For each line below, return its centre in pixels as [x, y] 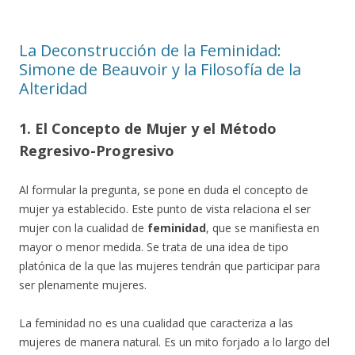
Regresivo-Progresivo [97, 151]
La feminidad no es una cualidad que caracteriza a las [156, 323]
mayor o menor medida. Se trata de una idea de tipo [154, 247]
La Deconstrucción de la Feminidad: [150, 50]
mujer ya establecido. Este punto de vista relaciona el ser [165, 209]
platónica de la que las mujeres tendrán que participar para [170, 266]
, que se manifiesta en [263, 228]
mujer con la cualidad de [83, 228]
